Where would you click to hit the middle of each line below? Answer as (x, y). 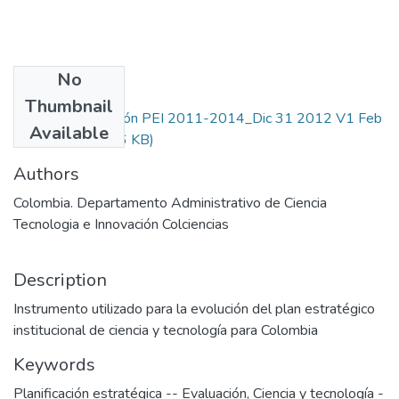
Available (69, 133)
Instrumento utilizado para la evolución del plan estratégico (194, 309)
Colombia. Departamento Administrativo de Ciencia (170, 203)
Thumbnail (69, 106)
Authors (46, 174)
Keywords (54, 364)
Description (60, 280)
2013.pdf (43, 139)
